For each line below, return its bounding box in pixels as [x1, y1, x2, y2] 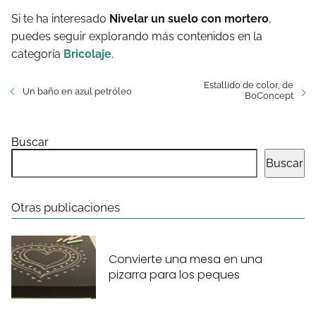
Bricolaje [63, 47, 111, 61]
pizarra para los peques [109, 267, 240, 284]
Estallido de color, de [204, 79, 293, 90]
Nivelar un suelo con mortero [109, 11, 269, 25]
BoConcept [245, 90, 293, 101]
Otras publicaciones [11, 200, 120, 214]
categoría [11, 47, 63, 61]
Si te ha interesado [11, 11, 109, 25]
